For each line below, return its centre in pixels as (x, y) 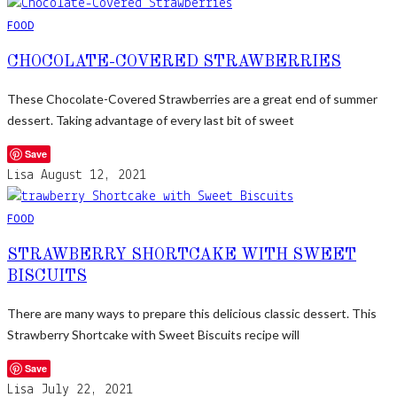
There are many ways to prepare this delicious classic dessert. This (192, 313)
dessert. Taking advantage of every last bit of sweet (151, 120)
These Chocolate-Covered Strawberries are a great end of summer (192, 98)
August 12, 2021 (93, 175)
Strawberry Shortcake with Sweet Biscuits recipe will (153, 334)
